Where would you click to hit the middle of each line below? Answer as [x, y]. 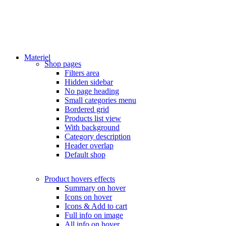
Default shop [85, 155]
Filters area [82, 73]
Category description [98, 136]
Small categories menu [100, 100]
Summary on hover [95, 188]
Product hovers [69, 179]
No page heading [92, 91]
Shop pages [63, 64]
